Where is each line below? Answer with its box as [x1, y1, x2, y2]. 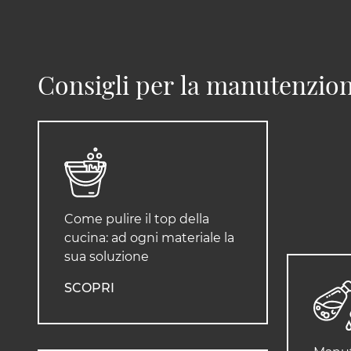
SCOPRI [64, 280, 114, 296]
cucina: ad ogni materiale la [64, 230, 234, 246]
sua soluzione [64, 249, 149, 265]
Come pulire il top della [64, 212, 209, 227]
